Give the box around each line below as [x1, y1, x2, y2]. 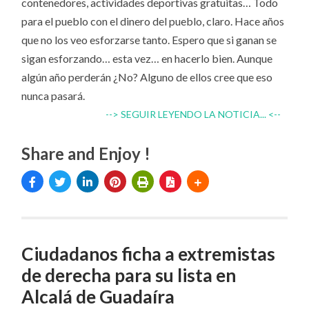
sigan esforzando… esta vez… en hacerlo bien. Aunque [21, 52, 273, 66]
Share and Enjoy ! [21, 143, 151, 164]
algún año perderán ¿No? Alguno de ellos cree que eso [21, 70, 273, 84]
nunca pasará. [21, 89, 86, 103]
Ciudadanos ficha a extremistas [21, 243, 276, 266]
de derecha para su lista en [21, 264, 237, 287]
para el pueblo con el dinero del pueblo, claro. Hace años [21, 14, 285, 28]
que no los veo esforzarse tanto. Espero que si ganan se [21, 33, 277, 47]
